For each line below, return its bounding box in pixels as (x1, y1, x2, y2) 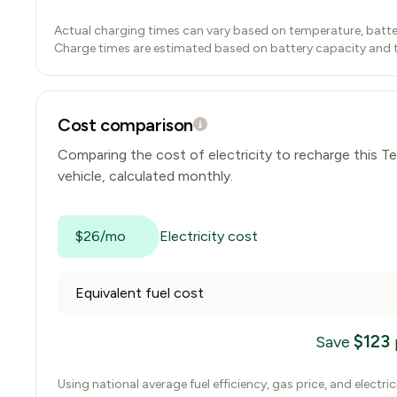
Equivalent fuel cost (75, 284, 204, 301)
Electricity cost (160, 228, 259, 245)
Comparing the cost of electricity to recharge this (58, 146, 381, 163)
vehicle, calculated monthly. (58, 167, 233, 184)
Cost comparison (58, 114, 193, 136)
